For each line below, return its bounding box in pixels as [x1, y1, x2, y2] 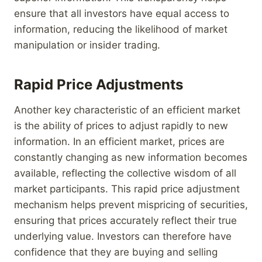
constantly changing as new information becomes [14, 151, 247, 163]
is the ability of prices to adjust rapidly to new [14, 119, 228, 132]
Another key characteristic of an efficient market [14, 104, 240, 116]
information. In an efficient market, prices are [14, 135, 225, 147]
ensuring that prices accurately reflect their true [14, 214, 237, 226]
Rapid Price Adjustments [14, 75, 183, 93]
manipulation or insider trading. [14, 39, 160, 51]
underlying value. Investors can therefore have [14, 230, 232, 242]
